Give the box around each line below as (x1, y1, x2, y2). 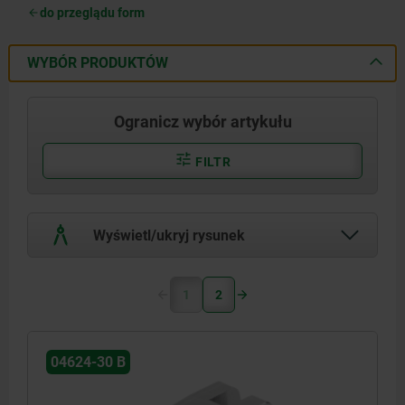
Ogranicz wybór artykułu (113, 111, 292, 131)
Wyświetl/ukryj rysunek (89, 226, 245, 244)
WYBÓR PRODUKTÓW (27, 53, 168, 71)
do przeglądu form (40, 5, 145, 20)
